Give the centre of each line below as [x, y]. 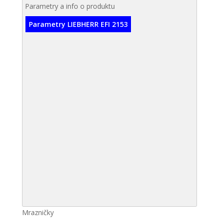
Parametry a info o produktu [70, 6]
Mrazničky [38, 212]
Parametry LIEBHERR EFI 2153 [78, 24]
